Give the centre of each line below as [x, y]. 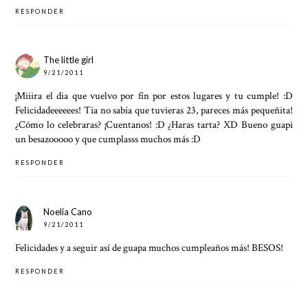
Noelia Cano [68, 211]
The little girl [69, 60]
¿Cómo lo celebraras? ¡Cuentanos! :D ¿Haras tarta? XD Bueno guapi [154, 125]
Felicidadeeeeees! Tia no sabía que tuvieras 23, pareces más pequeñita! [154, 110]
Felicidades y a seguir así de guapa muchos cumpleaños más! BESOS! [150, 247]
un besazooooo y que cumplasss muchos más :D [108, 139]
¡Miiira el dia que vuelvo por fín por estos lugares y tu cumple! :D [154, 96]
